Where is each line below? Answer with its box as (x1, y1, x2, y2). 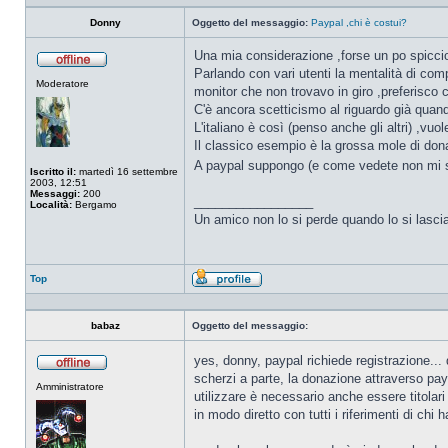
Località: (30, 199, 72, 210)
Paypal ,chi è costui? (311, 17, 407, 28)
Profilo (263, 288, 292, 299)
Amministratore (36, 381, 104, 392)
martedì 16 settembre (76, 166, 178, 177)
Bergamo (72, 199, 117, 210)
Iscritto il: (30, 166, 76, 177)
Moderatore (36, 78, 89, 89)
